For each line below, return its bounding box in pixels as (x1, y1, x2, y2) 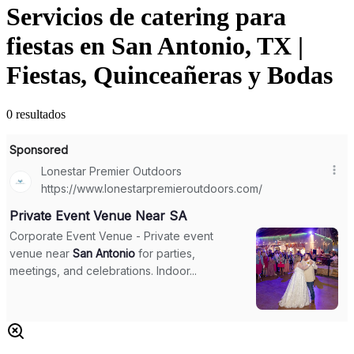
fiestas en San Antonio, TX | (6, 32, 303, 61)
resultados (16, 107, 66, 121)
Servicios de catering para (6, 2, 286, 32)
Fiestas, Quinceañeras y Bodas (6, 61, 333, 90)
